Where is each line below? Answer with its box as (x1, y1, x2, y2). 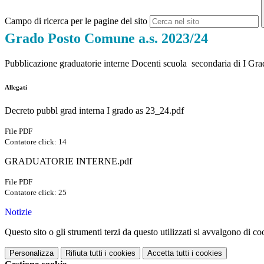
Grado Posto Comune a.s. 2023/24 (5, 31, 208, 47)
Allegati (5, 84, 27, 91)
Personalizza (9, 249, 54, 258)
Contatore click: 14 (5, 137, 67, 147)
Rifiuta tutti (65, 249, 103, 258)
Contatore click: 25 (5, 188, 67, 197)
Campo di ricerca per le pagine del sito (5, 16, 147, 27)
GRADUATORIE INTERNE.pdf (5, 156, 132, 167)
